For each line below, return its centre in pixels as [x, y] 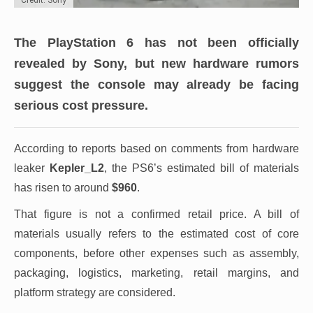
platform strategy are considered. [95, 292]
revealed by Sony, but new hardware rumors [156, 63]
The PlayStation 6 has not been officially [156, 42]
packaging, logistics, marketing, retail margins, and [156, 272]
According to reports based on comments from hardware [156, 148]
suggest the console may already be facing [156, 84]
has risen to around [63, 187]
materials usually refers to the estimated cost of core [156, 233]
